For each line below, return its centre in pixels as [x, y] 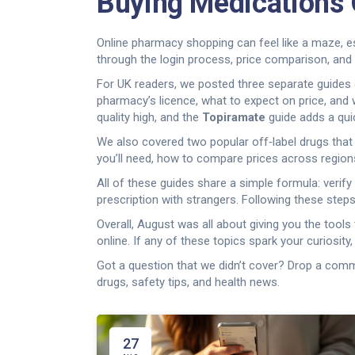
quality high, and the [149, 117]
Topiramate [234, 117]
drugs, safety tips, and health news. [188, 282]
